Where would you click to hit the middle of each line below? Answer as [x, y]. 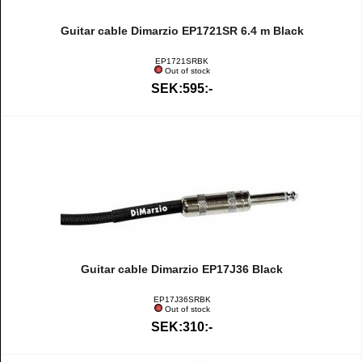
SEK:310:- [182, 327]
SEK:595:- [182, 88]
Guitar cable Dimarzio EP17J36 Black [182, 269]
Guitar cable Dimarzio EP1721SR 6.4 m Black [182, 31]
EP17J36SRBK [182, 299]
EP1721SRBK [182, 61]
